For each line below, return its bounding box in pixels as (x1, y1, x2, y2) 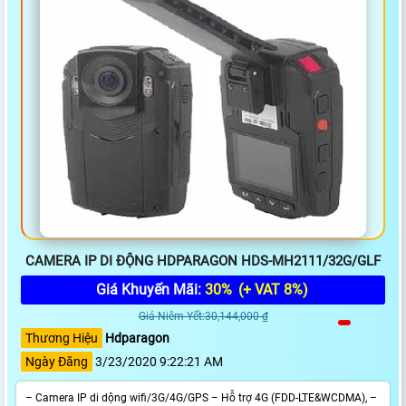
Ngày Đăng (25, 354, 88, 370)
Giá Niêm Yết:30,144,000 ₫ (138, 310, 268, 324)
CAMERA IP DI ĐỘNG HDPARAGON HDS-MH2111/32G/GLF (25, 253, 381, 270)
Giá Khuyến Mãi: (95, 281, 205, 299)
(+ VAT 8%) (234, 281, 308, 299)
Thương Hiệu (25, 331, 98, 346)
